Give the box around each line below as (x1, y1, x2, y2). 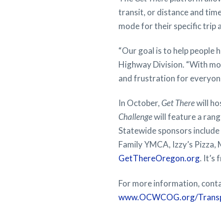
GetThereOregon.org (118, 153, 200, 164)
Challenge (118, 111, 152, 122)
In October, (118, 98, 161, 109)
